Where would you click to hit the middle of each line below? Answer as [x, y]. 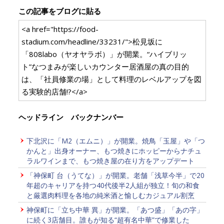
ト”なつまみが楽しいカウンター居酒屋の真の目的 [105, 66]
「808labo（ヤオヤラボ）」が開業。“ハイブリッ [104, 54]
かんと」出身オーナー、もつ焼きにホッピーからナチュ [114, 150]
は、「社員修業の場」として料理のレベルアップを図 [111, 79]
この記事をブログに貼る [59, 11]
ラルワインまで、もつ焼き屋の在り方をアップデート [110, 160]
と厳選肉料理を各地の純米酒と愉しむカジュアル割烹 [110, 195]
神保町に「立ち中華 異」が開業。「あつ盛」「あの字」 [115, 209]
